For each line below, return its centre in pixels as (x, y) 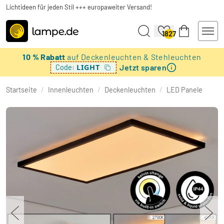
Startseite (21, 90)
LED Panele (184, 90)
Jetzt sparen (143, 67)
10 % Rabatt (45, 57)
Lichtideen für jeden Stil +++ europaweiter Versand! (79, 7)
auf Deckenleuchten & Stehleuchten (134, 57)
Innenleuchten (71, 90)
